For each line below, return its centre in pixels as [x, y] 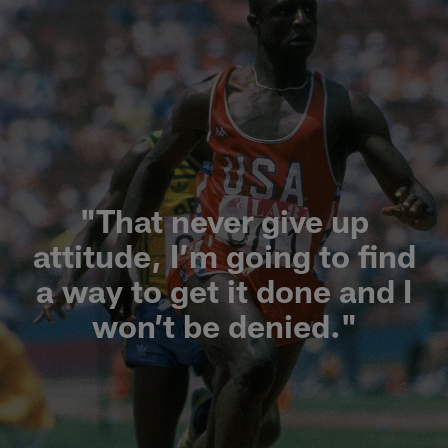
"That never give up [224, 219]
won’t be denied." [224, 324]
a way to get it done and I [224, 289]
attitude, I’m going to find [224, 254]
